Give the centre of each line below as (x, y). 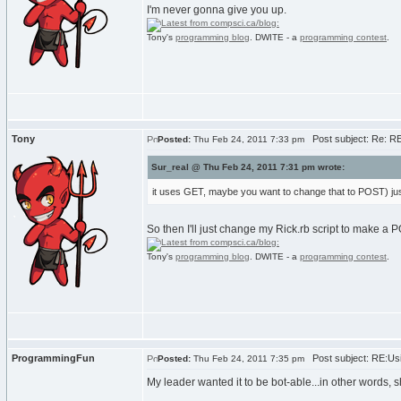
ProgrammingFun (53, 358)
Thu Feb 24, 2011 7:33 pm (247, 139)
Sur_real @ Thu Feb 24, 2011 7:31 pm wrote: (248, 167)
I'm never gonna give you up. (217, 10)
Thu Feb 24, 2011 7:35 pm (247, 358)
